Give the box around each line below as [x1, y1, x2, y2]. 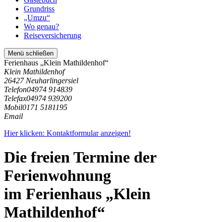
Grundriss [24, 4, 55, 13]
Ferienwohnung [4, 166, 111, 185]
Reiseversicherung [24, 31, 81, 40]
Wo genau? [24, 22, 59, 31]
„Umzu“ [24, 13, 50, 22]
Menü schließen [8, 50, 54, 57]
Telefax [4, 94, 26, 103]
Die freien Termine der [4, 148, 156, 166]
